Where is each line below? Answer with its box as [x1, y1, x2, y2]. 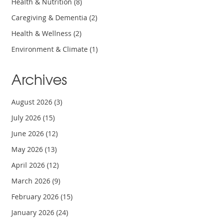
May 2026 [11, 145, 45, 154]
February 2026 [11, 192, 61, 202]
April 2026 [11, 160, 47, 170]
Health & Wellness [11, 29, 74, 38]
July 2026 [11, 113, 43, 123]
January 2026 [11, 208, 57, 218]
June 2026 [11, 129, 46, 139]
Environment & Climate [11, 44, 90, 54]
